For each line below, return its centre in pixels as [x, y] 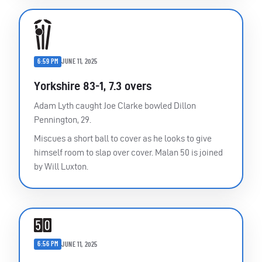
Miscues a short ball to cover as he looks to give [123, 138]
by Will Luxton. [61, 166]
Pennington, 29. [63, 119]
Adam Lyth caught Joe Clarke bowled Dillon [115, 105]
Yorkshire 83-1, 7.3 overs [93, 86]
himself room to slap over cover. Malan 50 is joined [128, 152]
